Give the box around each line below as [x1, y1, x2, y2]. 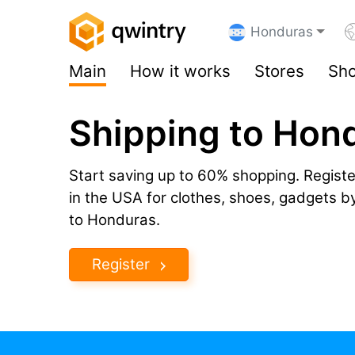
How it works [130, 61, 231, 81]
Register [92, 254, 150, 273]
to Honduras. [69, 211, 160, 229]
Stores [254, 61, 304, 81]
